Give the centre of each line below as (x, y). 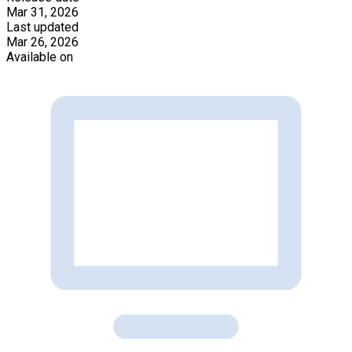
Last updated (42, 27)
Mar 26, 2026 (42, 42)
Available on (40, 57)
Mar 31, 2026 (42, 12)
